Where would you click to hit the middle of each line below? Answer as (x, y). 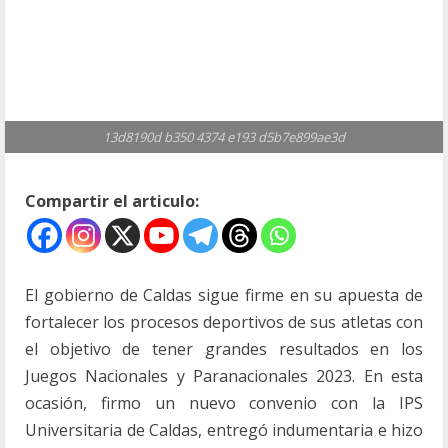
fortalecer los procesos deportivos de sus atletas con (224, 322)
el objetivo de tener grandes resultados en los (224, 349)
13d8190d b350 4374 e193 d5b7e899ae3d (224, 137)
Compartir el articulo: (112, 201)
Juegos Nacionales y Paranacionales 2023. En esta (224, 376)
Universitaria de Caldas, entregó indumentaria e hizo (224, 430)
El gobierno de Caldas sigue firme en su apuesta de (224, 295)
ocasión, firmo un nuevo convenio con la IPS (224, 403)
